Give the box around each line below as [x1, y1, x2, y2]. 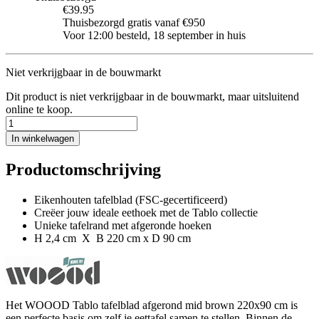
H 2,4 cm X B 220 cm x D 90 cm [34, 231, 191, 244]
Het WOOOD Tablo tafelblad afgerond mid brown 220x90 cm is [6, 298, 298, 311]
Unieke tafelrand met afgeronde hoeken [34, 219, 211, 231]
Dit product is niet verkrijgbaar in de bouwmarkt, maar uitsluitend [6, 90, 299, 103]
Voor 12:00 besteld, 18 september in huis [63, 28, 246, 41]
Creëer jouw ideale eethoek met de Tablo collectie [34, 206, 258, 219]
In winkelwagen [11, 132, 74, 144]
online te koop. [6, 103, 73, 115]
